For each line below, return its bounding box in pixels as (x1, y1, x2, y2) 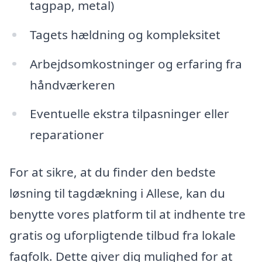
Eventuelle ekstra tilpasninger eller (29, 105, 229, 122)
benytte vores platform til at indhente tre (9, 206, 246, 223)
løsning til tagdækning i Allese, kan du (9, 185, 225, 202)
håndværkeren (29, 76, 115, 93)
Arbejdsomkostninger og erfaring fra (29, 55, 242, 72)
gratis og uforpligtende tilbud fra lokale (9, 227, 236, 244)
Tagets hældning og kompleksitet (29, 26, 220, 43)
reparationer (29, 126, 104, 143)
